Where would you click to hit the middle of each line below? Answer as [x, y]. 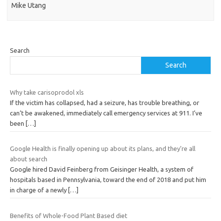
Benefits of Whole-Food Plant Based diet [69, 215]
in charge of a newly [39, 190]
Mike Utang [29, 6]
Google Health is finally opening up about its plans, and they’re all [103, 149]
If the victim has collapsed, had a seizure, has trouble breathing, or [105, 102]
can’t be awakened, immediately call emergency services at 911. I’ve [106, 113]
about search [29, 159]
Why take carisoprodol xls [47, 92]
